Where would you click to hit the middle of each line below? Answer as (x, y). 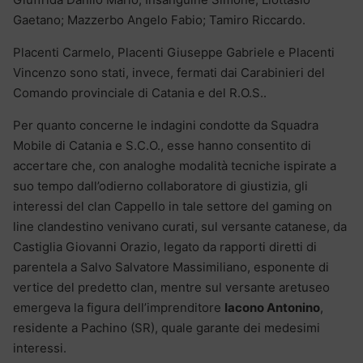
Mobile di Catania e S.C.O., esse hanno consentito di (162, 145)
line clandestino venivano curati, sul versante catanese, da (180, 226)
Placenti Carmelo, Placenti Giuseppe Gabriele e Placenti (174, 52)
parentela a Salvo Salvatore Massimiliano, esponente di (171, 267)
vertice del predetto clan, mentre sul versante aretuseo (171, 287)
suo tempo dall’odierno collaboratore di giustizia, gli (160, 186)
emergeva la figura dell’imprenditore (119, 307)
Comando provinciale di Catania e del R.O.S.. (140, 92)
